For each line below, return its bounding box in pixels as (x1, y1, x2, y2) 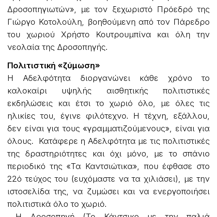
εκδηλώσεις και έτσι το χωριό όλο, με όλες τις (7, 98, 210, 108)
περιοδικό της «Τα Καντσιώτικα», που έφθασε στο (7, 161, 210, 171)
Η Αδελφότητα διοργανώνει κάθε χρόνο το (7, 73, 210, 83)
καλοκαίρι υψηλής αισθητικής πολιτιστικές (7, 85, 210, 95)
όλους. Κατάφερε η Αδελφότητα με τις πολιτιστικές (7, 136, 210, 146)
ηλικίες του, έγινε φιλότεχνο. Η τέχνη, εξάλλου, (7, 110, 210, 121)
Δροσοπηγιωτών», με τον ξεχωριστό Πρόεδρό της (7, 4, 210, 14)
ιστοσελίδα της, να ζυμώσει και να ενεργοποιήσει (7, 186, 210, 196)
